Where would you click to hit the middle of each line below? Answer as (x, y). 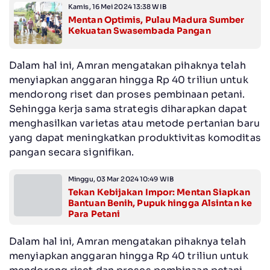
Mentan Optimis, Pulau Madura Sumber (156, 20)
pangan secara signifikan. (72, 152)
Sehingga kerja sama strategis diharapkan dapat (128, 108)
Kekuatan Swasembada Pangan (140, 30)
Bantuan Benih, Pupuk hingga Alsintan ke (160, 203)
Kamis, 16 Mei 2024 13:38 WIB (118, 6)
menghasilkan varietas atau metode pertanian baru (134, 123)
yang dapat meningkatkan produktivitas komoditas (135, 137)
